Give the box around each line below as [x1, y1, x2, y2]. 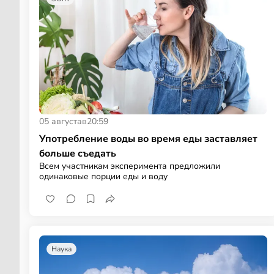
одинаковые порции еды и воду [39, 170, 168, 182]
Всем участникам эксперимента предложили [39, 160, 220, 172]
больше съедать [39, 146, 116, 160]
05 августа [39, 115, 82, 127]
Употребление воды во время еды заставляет [39, 131, 257, 146]
